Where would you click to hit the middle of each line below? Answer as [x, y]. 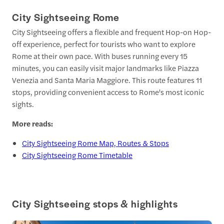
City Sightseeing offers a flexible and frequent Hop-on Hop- [111, 31]
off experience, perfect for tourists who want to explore [104, 43]
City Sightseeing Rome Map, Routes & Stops [95, 142]
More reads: [32, 123]
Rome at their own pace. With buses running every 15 [100, 55]
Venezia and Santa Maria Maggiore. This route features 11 [107, 79]
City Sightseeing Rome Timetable [77, 154]
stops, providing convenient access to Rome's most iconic [108, 91]
